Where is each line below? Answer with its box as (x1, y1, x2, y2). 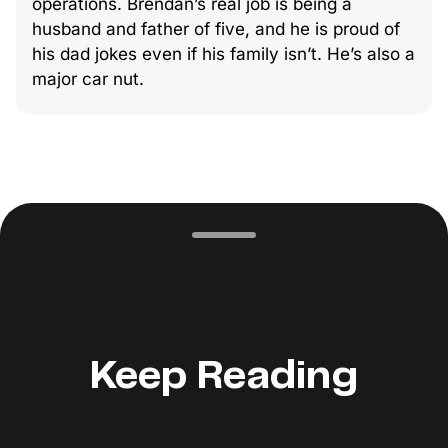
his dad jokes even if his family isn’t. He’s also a (32, 43, 415, 65)
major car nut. (32, 68, 144, 90)
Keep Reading (90, 357, 358, 397)
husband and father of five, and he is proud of (32, 18, 400, 40)
